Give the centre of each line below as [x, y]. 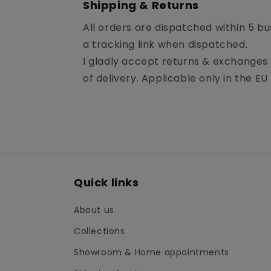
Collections [100, 231]
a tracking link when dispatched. [165, 45]
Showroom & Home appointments [152, 253]
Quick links [106, 183]
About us [94, 210]
